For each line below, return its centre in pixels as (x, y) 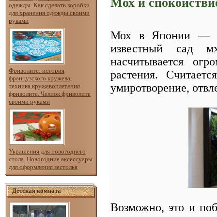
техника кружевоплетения (44, 86)
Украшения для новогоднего (47, 151)
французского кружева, (40, 78)
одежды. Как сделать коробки (49, 5)
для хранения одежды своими (49, 13)
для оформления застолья (43, 167)
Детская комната (37, 190)
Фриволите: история (37, 70)
